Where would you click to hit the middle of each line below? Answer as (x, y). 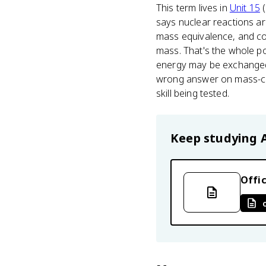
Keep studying (216, 138)
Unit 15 (245, 8)
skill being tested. (193, 93)
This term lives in (193, 8)
